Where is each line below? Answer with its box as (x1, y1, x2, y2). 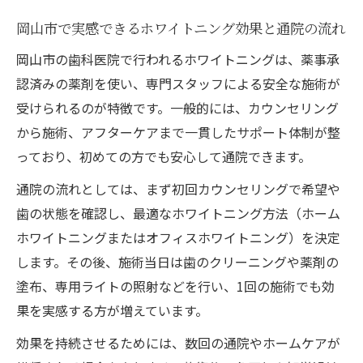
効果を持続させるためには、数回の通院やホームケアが (16, 332, 340, 352)
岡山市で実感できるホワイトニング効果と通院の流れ (16, 17, 345, 38)
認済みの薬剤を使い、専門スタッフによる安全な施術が (16, 73, 340, 93)
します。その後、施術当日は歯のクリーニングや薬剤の (16, 251, 339, 271)
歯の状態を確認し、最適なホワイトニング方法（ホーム (16, 203, 340, 223)
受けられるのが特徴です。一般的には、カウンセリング (16, 97, 339, 117)
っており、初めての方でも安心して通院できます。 (16, 146, 311, 166)
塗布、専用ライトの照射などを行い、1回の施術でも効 (16, 275, 335, 296)
